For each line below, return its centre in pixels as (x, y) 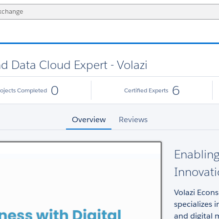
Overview (88, 120)
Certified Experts (146, 90)
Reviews (133, 120)
